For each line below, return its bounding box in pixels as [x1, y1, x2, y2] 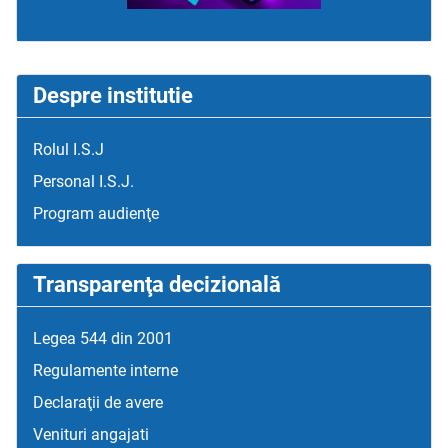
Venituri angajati [33, 425, 149, 445]
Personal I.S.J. [33, 172, 134, 192]
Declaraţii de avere [33, 393, 163, 413]
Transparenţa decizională [33, 272, 281, 298]
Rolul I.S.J [33, 140, 104, 160]
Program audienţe [33, 204, 159, 224]
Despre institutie [33, 83, 193, 109]
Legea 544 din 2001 [33, 329, 173, 349]
